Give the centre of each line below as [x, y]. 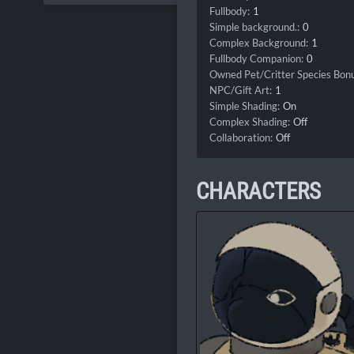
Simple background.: [254, 27]
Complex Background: [259, 43]
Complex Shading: [250, 122]
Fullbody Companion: [256, 59]
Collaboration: [241, 138]
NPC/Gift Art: [241, 90]
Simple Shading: [245, 106]
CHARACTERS [258, 192]
